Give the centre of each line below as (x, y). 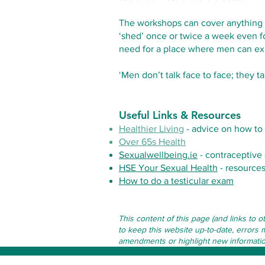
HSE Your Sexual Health (168, 168)
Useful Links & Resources (180, 115)
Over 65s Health (152, 142)
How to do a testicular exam (176, 181)
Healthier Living (151, 129)
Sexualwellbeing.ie (158, 155)
